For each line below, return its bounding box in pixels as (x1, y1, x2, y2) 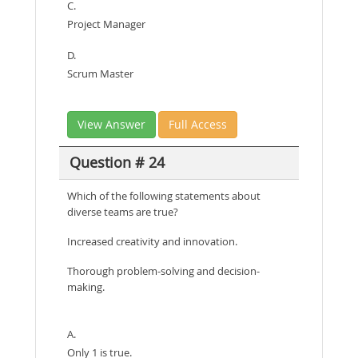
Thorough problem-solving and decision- (67, 263, 260, 278)
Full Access (169, 116, 227, 132)
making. (67, 279, 105, 294)
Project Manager (67, 16, 145, 31)
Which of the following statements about (67, 188, 261, 203)
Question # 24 (69, 153, 165, 173)
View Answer (78, 116, 145, 132)
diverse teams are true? (67, 204, 178, 219)
